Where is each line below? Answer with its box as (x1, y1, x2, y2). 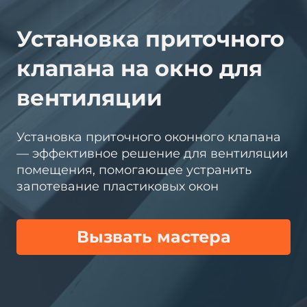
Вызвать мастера (76, 227, 231, 247)
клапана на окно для (16, 55, 262, 82)
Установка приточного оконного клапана (16, 130, 281, 145)
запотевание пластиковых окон (16, 179, 219, 194)
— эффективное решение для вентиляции (16, 146, 288, 161)
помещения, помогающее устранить (16, 162, 251, 177)
